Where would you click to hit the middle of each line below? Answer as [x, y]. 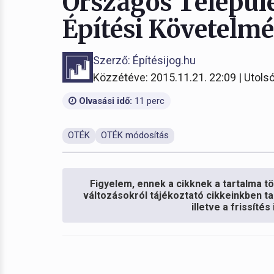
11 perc [148, 101]
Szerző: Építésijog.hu [144, 60]
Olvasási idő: [104, 101]
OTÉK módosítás [135, 135]
